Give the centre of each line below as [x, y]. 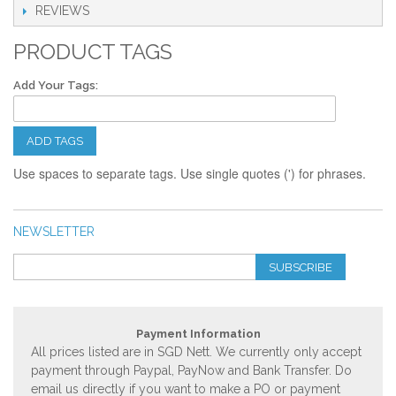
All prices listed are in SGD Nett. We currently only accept [196, 351]
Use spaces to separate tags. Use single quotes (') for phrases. [190, 173]
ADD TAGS [55, 141]
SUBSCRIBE [301, 267]
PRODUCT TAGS [93, 51]
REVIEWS [62, 10]
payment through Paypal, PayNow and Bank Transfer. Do [191, 370]
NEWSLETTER [54, 231]
